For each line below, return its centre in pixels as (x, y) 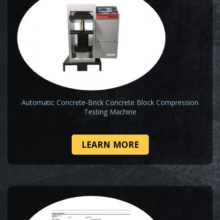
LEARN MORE (110, 145)
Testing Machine (110, 112)
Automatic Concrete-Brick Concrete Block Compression (110, 103)
